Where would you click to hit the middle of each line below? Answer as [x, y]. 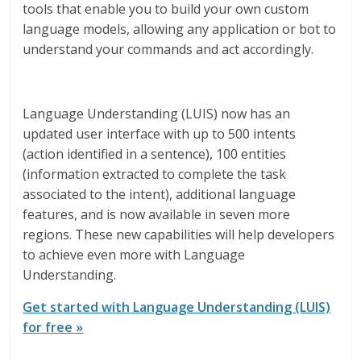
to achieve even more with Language [134, 255]
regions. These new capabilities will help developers [179, 234]
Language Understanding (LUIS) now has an [157, 114]
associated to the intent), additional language [160, 194]
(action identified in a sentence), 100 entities [155, 154]
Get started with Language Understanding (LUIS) [177, 307]
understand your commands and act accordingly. [168, 49]
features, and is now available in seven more [157, 214]
